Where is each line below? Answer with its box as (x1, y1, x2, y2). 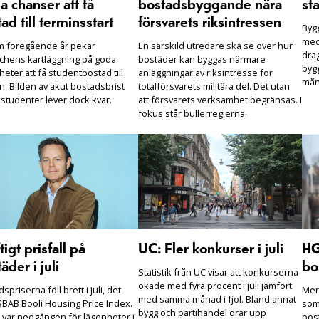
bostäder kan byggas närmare (138, 53, 266, 66)
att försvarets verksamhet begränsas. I (138, 93, 302, 107)
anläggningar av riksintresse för (138, 66, 273, 80)
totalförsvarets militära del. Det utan (138, 80, 290, 93)
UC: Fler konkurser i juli (138, 241, 283, 257)
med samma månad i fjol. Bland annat (138, 292, 296, 305)
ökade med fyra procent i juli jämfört (138, 278, 292, 292)
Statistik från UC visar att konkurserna (138, 265, 298, 278)
